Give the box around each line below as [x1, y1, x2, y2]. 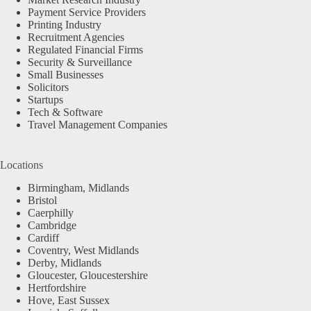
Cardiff [28, 232, 59, 244]
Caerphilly [28, 207, 74, 219]
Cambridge [28, 219, 76, 232]
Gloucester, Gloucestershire [28, 269, 148, 282]
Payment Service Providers [28, 6, 146, 19]
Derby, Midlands [28, 257, 101, 269]
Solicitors [28, 81, 69, 94]
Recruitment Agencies [28, 31, 124, 44]
